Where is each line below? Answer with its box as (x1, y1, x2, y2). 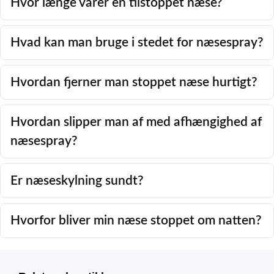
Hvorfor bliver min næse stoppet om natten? (10, 214, 262, 228)
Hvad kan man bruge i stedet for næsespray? (10, 36, 264, 50)
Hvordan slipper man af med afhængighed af (10, 116, 262, 129)
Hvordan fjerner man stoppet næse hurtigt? (10, 76, 257, 89)
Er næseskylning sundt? (10, 174, 144, 188)
